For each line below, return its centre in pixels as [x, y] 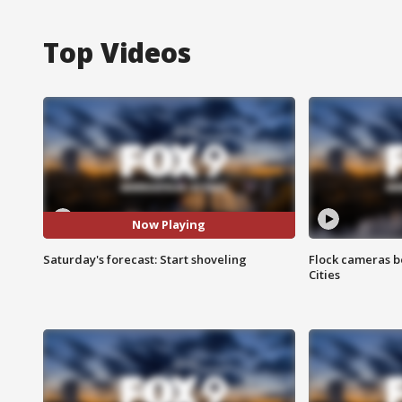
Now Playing [169, 225]
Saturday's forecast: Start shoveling [145, 259]
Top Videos [117, 52]
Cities [324, 274]
